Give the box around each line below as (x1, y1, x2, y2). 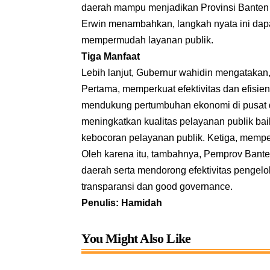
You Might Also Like (81, 230, 191, 246)
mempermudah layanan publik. (81, 34, 214, 45)
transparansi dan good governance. (81, 181, 233, 192)
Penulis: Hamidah (81, 197, 163, 208)
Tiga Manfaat (81, 51, 140, 61)
